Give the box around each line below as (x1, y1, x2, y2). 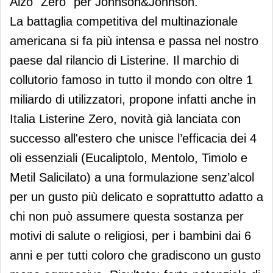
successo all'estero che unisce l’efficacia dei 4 (10, 132, 257, 146)
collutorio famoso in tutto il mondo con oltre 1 (10, 73, 253, 87)
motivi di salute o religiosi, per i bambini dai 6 (10, 229, 251, 243)
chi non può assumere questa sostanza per (10, 210, 244, 224)
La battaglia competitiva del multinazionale (10, 15, 238, 29)
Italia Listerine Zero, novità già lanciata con (10, 112, 241, 126)
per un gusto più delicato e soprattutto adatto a (10, 190, 263, 204)
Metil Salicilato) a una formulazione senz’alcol (10, 171, 254, 185)
